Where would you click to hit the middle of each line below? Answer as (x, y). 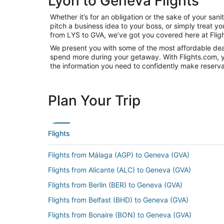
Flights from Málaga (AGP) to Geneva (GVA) (119, 155)
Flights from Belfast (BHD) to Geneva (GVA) (118, 200)
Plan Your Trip (94, 100)
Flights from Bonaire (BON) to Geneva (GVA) (120, 215)
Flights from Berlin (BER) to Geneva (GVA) (115, 185)
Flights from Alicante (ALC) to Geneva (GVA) (119, 170)
